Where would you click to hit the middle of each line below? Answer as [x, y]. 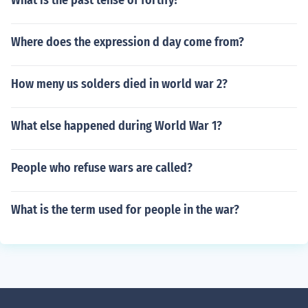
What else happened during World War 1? [117, 126]
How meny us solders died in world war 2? [119, 84]
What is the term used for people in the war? [125, 210]
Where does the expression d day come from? [128, 42]
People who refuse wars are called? [102, 168]
